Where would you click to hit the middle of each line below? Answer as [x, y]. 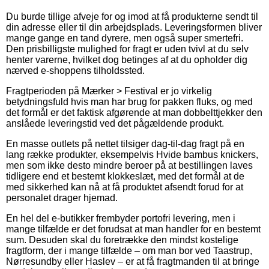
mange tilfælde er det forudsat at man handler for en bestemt [133, 229]
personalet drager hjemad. [62, 198]
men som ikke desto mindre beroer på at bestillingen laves [129, 165]
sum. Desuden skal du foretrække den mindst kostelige [122, 240]
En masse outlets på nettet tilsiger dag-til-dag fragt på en [125, 144]
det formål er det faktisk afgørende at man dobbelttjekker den [134, 112]
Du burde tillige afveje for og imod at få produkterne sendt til [132, 16]
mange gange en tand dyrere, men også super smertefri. [125, 38]
